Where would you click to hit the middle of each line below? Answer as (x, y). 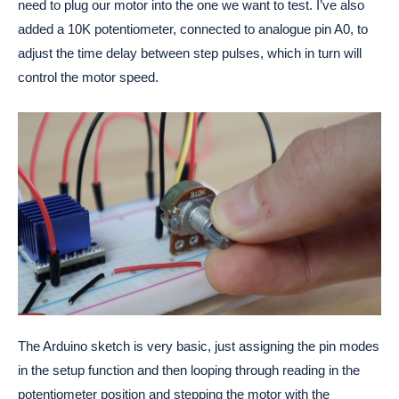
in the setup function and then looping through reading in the (189, 370)
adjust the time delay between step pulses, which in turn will (190, 53)
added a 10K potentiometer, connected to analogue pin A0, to (193, 29)
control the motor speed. (88, 77)
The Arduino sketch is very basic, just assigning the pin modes (199, 346)
